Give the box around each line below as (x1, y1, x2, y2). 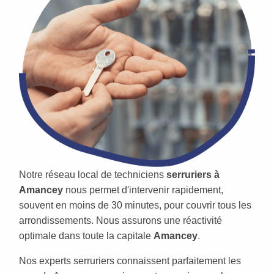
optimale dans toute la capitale (19, 230, 154, 241)
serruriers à (166, 169, 220, 180)
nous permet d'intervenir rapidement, (63, 184, 223, 195)
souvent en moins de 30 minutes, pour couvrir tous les (19, 199, 251, 210)
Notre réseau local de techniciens (19, 169, 166, 180)
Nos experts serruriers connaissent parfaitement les (19, 255, 241, 266)
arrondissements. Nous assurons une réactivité (19, 215, 222, 226)
